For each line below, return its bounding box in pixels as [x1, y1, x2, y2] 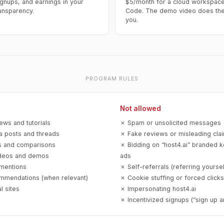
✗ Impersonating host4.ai [120, 184, 196, 192]
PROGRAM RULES [85, 75, 139, 82]
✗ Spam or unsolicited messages [120, 118, 221, 126]
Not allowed [120, 104, 161, 113]
